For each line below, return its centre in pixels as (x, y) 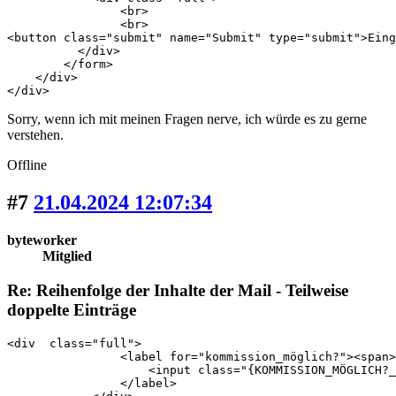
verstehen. (35, 135)
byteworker (42, 240)
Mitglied (67, 256)
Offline (27, 165)
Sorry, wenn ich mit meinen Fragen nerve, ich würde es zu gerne (187, 119)
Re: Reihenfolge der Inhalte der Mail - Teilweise (178, 290)
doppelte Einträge (72, 309)
